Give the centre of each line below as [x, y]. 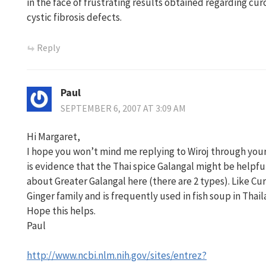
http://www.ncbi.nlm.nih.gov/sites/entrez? [117, 255]
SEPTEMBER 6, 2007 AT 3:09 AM [123, 108]
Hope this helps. [61, 210]
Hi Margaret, [53, 136]
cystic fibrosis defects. [74, 18]
